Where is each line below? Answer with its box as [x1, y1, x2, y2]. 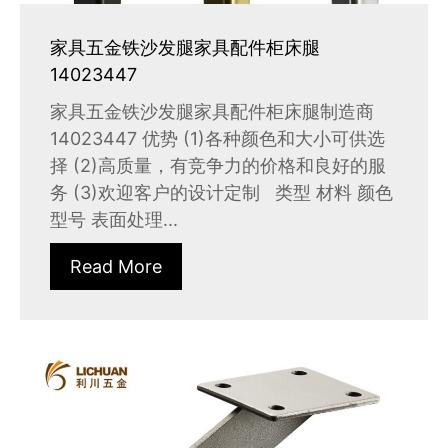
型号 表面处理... [50, 209, 178, 231]
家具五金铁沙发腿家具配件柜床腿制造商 [50, 101, 374, 123]
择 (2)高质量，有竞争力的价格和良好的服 [50, 155, 386, 177]
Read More [70, 256, 162, 278]
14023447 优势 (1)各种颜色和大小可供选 [50, 128, 385, 150]
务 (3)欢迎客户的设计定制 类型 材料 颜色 [50, 182, 393, 204]
